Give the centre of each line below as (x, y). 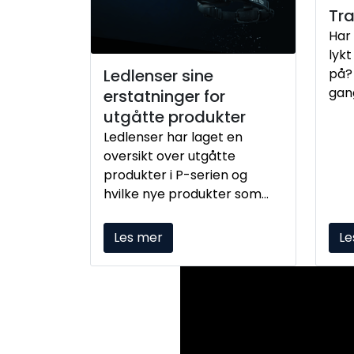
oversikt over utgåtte (169, 156)
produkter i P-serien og (175, 175)
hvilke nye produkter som (183, 194)
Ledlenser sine (158, 75)
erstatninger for (164, 96)
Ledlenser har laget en (173, 137)
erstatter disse (149, 213)
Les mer (138, 237)
